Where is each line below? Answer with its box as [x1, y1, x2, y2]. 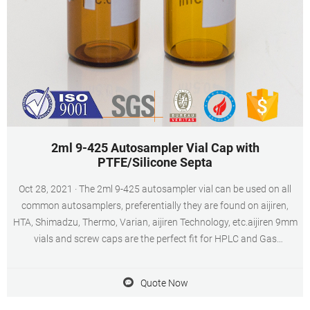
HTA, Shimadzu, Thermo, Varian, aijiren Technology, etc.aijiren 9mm [12, 217, 298, 228]
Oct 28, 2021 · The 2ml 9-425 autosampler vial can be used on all [19, 183, 79, 194]
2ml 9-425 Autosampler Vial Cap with [51, 140, 259, 155]
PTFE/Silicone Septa [98, 155, 212, 170]
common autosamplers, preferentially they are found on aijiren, [21, 200, 289, 211]
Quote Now [140, 277, 188, 289]
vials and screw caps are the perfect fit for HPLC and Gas [33, 233, 277, 244]
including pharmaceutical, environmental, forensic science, [30, 266, 280, 277]
